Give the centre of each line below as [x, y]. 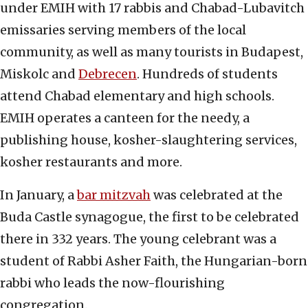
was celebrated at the [217, 195]
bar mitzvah [114, 195]
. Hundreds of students [207, 74]
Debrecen [108, 74]
